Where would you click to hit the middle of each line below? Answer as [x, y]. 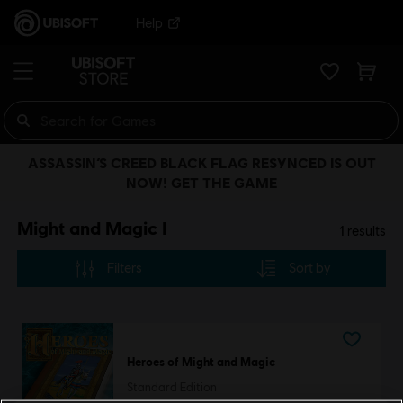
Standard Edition [171, 388]
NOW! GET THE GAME [201, 182]
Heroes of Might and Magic [201, 362]
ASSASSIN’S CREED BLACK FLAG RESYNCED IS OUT [201, 162]
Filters [125, 268]
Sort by [310, 268]
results [366, 231]
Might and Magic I [92, 228]
